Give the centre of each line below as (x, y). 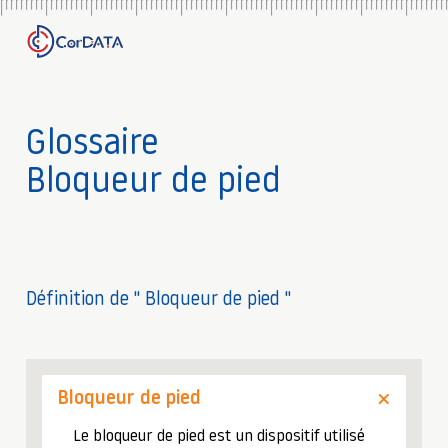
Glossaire (92, 145)
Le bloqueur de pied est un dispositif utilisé (219, 437)
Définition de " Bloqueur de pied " (158, 300)
